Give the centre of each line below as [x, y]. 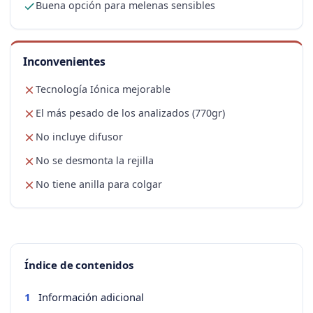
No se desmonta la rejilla [95, 161]
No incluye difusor [79, 137]
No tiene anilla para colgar [99, 184]
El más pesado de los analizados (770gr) [130, 113]
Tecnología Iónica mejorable [103, 89]
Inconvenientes [64, 62]
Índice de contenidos [79, 265]
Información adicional [91, 297]
